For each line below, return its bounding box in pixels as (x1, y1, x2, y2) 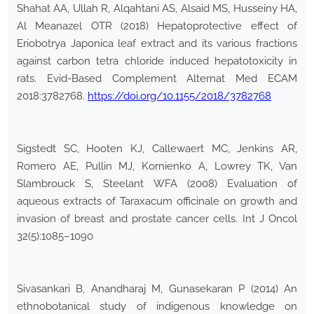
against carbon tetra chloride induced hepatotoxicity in (17, 55, 297, 68)
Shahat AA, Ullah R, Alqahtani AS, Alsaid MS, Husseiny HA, (17, 2, 297, 15)
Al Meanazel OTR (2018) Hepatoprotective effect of (17, 20, 297, 33)
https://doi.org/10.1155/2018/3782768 (88, 90, 271, 103)
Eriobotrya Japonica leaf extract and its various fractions (17, 37, 297, 50)
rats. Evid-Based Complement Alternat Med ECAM (17, 72, 297, 86)
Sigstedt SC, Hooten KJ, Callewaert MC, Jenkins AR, (17, 142, 297, 156)
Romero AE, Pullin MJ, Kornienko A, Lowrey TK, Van (17, 160, 297, 173)
